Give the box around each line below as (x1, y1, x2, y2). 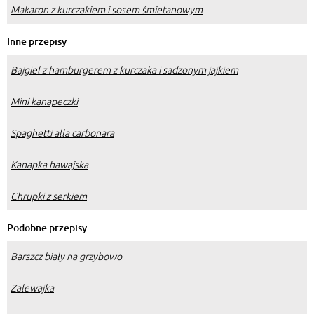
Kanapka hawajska (11, 157, 88, 172)
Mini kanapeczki (11, 94, 78, 109)
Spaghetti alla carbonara (11, 125, 114, 140)
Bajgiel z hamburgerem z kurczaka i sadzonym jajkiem (11, 62, 238, 77)
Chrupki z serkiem (11, 189, 87, 203)
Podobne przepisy (7, 221, 87, 235)
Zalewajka (11, 280, 54, 295)
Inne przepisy (7, 34, 67, 48)
